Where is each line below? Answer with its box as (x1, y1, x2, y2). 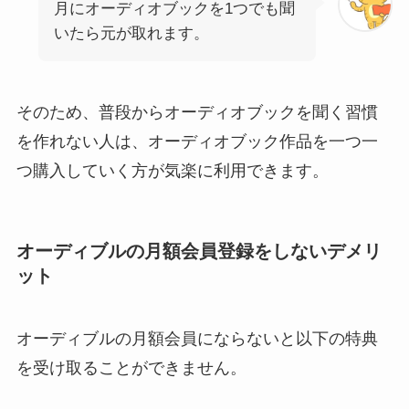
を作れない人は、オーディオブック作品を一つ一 (16, 131, 378, 151)
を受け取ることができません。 (16, 359, 246, 378)
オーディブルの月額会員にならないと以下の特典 (16, 330, 378, 349)
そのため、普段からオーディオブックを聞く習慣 (16, 102, 378, 121)
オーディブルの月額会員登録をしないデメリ (16, 241, 382, 261)
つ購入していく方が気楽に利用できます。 (16, 161, 329, 180)
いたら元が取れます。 (53, 25, 209, 43)
